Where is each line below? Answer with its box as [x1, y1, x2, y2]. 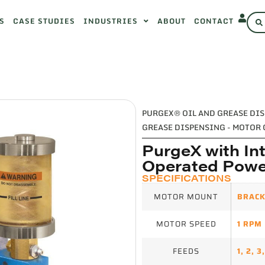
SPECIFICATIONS [141, 171, 231, 185]
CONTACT [194, 15, 234, 27]
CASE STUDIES [13, 15, 76, 27]
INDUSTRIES [83, 15, 138, 27]
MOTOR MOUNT [154, 190, 219, 203]
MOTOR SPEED [156, 218, 216, 230]
